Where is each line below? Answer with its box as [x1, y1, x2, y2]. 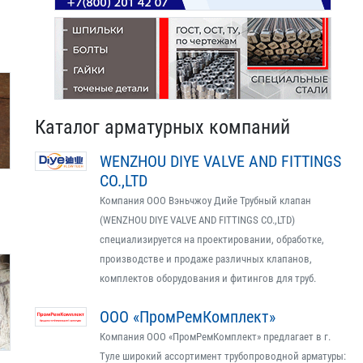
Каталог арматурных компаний [35, 116, 290, 139]
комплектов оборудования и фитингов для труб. [100, 272, 316, 284]
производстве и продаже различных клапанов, [100, 253, 312, 265]
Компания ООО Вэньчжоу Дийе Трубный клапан [100, 194, 311, 207]
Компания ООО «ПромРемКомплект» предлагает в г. [100, 331, 331, 343]
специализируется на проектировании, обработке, [100, 233, 324, 246]
